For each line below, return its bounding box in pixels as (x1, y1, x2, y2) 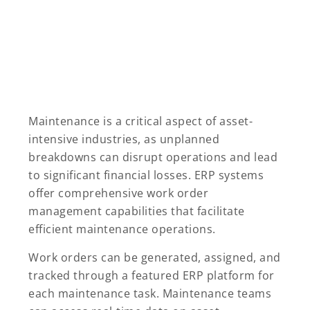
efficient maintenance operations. (28, 221, 216, 237)
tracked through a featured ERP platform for (28, 268, 275, 284)
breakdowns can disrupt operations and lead (28, 149, 277, 165)
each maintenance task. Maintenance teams (28, 286, 271, 302)
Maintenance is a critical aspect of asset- (28, 113, 253, 129)
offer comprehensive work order (28, 185, 208, 201)
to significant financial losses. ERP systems (28, 167, 264, 183)
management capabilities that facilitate (28, 203, 245, 219)
